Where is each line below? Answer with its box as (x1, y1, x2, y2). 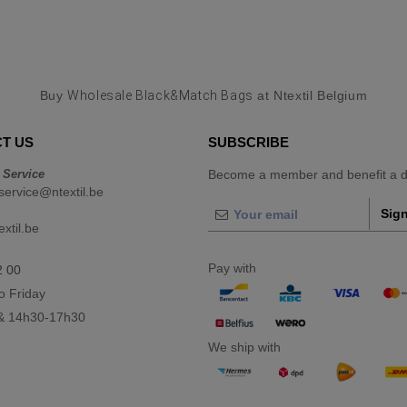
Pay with (208, 261, 256, 275)
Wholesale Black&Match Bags (67, 88, 253, 103)
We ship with (208, 340, 281, 354)
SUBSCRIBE (208, 134, 289, 150)
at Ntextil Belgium (253, 88, 368, 103)
